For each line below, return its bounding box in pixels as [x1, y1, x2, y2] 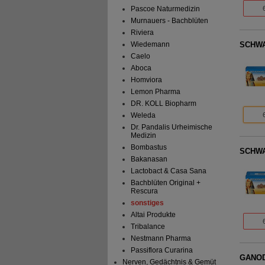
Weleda [130, 111, 156, 120]
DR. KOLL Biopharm [130, 99, 196, 108]
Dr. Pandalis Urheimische [130, 123, 212, 132]
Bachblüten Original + [130, 179, 201, 188]
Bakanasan [130, 155, 167, 164]
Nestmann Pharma [130, 234, 191, 243]
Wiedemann [130, 40, 170, 49]
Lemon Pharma [130, 88, 180, 96]
